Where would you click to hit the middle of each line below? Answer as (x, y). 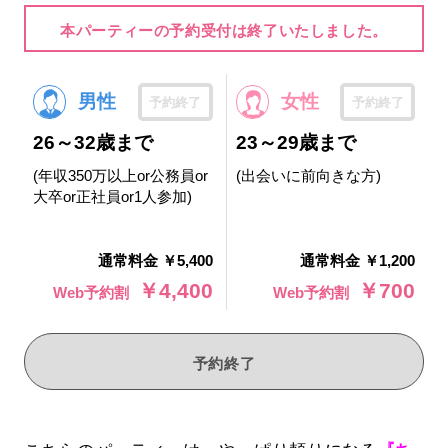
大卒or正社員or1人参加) (112, 197)
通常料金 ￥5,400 (156, 261)
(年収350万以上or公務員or (120, 176)
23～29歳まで (295, 143)
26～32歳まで (92, 143)
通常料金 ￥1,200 (358, 261)
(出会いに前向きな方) (308, 176)
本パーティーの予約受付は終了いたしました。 (224, 30)
